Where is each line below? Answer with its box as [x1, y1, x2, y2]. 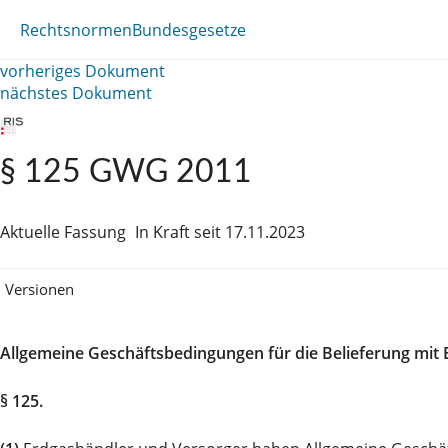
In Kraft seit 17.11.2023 [135, 221, 305, 243]
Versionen [5, 278, 74, 299]
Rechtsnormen [20, 18, 132, 41]
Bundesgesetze [132, 18, 246, 41]
